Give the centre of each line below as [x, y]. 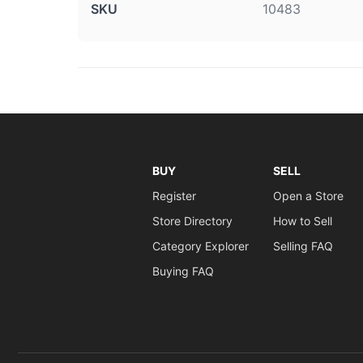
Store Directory [192, 221]
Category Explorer [200, 246]
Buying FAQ [183, 271]
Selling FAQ [303, 246]
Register [174, 196]
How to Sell [302, 221]
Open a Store [308, 196]
